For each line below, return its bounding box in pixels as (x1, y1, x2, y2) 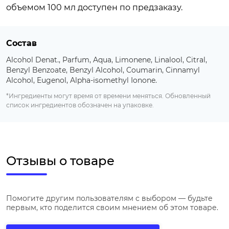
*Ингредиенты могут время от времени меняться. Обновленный (6, 92, 211, 100)
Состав (6, 38, 37, 49)
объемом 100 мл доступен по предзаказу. (6, 3, 182, 13)
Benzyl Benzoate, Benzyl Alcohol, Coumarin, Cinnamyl (6, 65, 200, 75)
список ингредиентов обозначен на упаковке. (6, 101, 154, 109)
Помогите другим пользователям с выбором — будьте (6, 194, 213, 203)
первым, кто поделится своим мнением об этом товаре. (6, 203, 218, 213)
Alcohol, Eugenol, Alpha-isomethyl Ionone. (6, 76, 157, 85)
